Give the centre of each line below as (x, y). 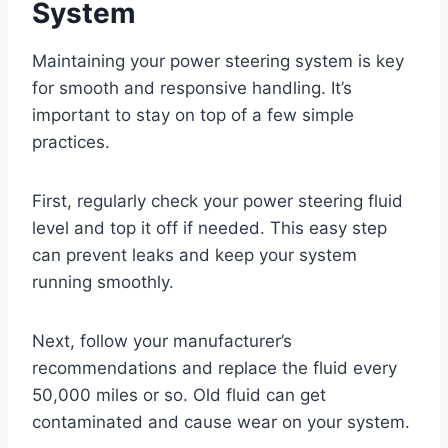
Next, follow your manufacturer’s (162, 341)
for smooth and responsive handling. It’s (192, 88)
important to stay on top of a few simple (193, 115)
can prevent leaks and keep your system (194, 255)
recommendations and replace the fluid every (214, 368)
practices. (71, 142)
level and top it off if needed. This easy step (209, 228)
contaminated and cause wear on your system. (221, 422)
